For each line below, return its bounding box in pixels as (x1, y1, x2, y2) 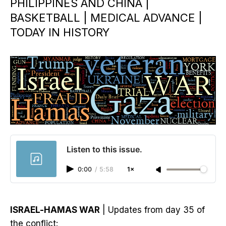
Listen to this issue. (67, 144, 142, 155)
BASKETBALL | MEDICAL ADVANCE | (10, 11, 202, 24)
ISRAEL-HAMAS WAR (10, 205, 100, 215)
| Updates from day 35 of (100, 205, 205, 215)
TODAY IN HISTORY (10, 26, 109, 39)
